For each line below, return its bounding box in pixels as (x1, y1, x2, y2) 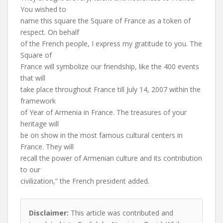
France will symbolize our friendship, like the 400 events (20, 62, 199, 71)
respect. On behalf (20, 27, 79, 37)
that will (20, 73, 45, 83)
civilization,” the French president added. (20, 176, 149, 186)
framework (20, 96, 56, 106)
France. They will (20, 142, 74, 151)
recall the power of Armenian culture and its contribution (20, 153, 202, 163)
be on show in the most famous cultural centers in (20, 130, 183, 140)
